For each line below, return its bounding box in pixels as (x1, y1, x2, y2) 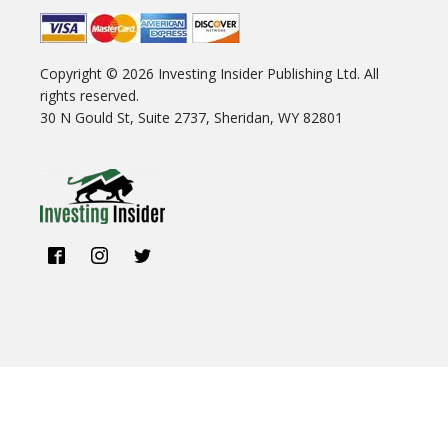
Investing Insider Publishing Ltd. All (154, 64, 379, 83)
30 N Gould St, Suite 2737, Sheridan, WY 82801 (40, 108, 343, 127)
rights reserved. (40, 86, 139, 105)
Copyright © (40, 64, 122, 83)
